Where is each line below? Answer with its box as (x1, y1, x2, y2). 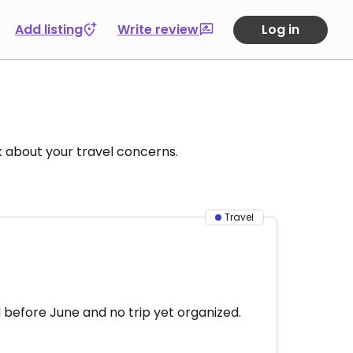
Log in (262, 20, 299, 39)
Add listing (15, 20, 83, 39)
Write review (117, 20, 199, 39)
